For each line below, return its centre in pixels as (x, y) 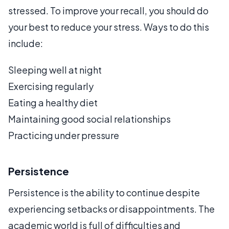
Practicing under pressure (64, 135)
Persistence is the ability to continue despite (104, 192)
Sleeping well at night (55, 70)
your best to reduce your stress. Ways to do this (109, 27)
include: (26, 43)
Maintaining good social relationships (89, 119)
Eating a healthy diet (53, 102)
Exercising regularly (51, 86)
